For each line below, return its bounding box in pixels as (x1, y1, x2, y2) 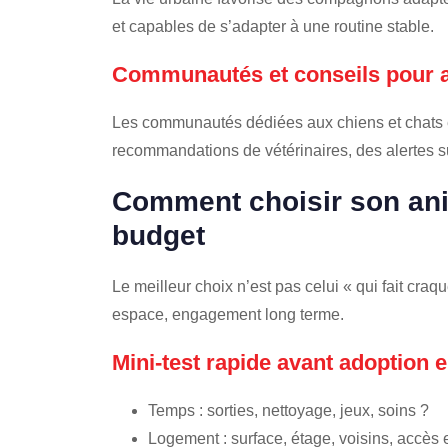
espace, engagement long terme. (112, 306, 344, 323)
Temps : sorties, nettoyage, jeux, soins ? (148, 402, 429, 419)
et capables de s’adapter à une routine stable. (112, 18, 434, 35)
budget (112, 220, 205, 251)
